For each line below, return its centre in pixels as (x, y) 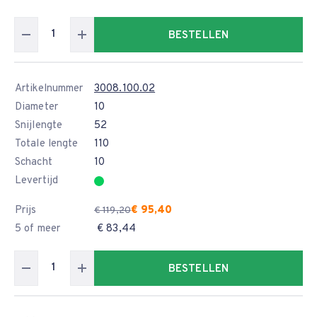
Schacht (34, 162)
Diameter (36, 107)
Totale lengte (47, 144)
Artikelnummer (49, 89)
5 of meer (38, 229)
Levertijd (36, 181)
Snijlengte (39, 126)
